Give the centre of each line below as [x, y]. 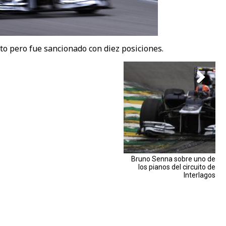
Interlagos [200, 175]
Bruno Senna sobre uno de [173, 159]
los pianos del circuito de [177, 167]
